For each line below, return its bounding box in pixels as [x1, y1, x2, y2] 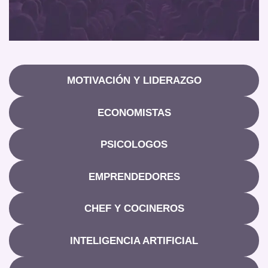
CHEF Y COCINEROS [84, 203, 184, 215]
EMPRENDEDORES [88, 170, 180, 182]
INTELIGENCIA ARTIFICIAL [70, 234, 198, 246]
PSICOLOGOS [100, 139, 167, 151]
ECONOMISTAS [97, 106, 171, 118]
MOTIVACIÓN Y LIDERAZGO [66, 75, 202, 87]
